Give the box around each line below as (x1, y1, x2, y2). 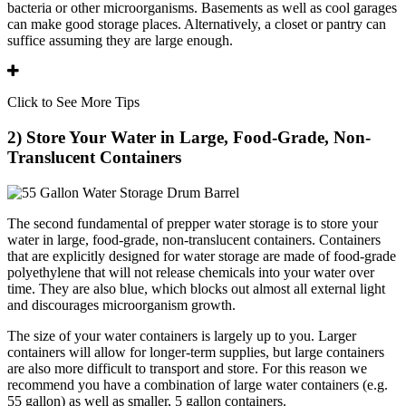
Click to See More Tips (7, 94, 140, 111)
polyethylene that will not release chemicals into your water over (7, 264, 374, 280)
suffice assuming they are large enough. (7, 33, 233, 49)
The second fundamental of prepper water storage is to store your (7, 215, 378, 231)
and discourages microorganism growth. (7, 296, 236, 313)
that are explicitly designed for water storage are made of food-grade (7, 247, 396, 264)
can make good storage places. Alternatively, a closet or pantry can (7, 16, 386, 33)
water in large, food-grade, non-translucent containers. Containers (7, 231, 381, 247)
